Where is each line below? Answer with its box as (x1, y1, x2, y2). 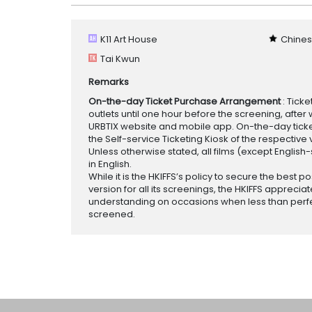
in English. (88, 157, 132, 171)
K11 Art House (100, 32, 157, 46)
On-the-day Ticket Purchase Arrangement (88, 94, 283, 108)
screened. (88, 207, 135, 221)
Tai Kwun (100, 52, 140, 65)
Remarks (88, 75, 129, 88)
